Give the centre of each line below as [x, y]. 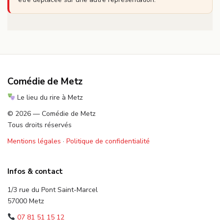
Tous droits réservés [40, 125]
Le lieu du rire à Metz [49, 97]
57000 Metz [26, 201]
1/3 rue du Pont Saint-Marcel [53, 190]
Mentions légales [34, 141]
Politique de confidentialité [108, 141]
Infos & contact [35, 171]
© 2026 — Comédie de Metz [52, 113]
